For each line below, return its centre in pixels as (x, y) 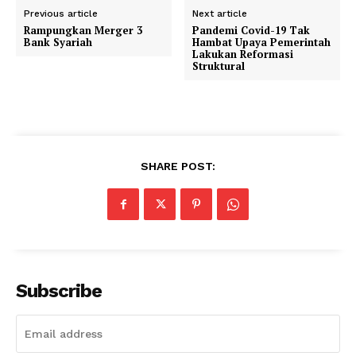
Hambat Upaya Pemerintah (262, 42)
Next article (220, 13)
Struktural (219, 66)
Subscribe (59, 290)
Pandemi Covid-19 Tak (252, 30)
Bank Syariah (58, 42)
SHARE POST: (178, 166)
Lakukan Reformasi (243, 54)
